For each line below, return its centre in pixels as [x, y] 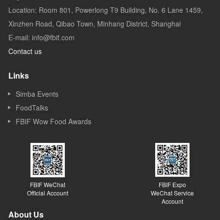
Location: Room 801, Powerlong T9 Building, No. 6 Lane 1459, [106, 10]
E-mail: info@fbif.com [41, 37]
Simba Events [37, 94]
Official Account [48, 192]
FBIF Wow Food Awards [54, 121]
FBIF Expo [172, 184]
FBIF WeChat [48, 184]
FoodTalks [32, 107]
